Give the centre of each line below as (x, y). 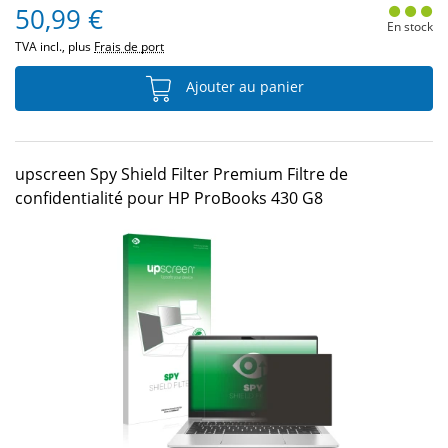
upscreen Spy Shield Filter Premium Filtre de (181, 174)
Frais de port (129, 46)
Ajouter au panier (243, 87)
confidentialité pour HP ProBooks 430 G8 (169, 198)
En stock (409, 26)
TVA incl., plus (54, 46)
